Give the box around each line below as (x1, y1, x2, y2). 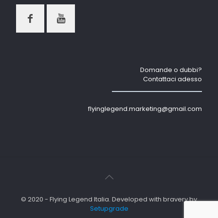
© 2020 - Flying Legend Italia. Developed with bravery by (21, 194, 197, 204)
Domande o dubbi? (140, 65, 202, 74)
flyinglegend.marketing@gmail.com (88, 104, 202, 113)
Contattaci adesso (143, 74, 202, 84)
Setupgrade (90, 203, 128, 213)
